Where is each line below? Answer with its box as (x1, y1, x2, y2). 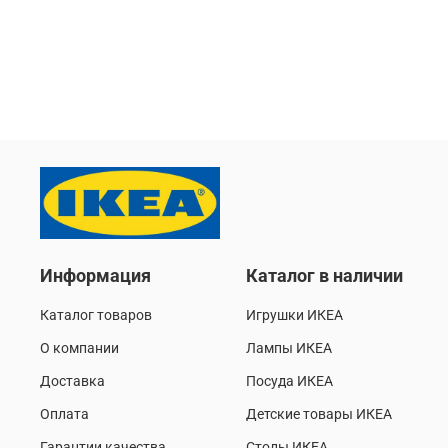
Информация (40, 266, 151, 287)
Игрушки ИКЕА (246, 307, 343, 325)
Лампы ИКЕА (246, 340, 332, 358)
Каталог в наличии (246, 266, 403, 287)
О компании (40, 340, 119, 358)
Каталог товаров (40, 307, 152, 325)
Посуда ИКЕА (246, 373, 333, 391)
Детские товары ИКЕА (246, 406, 392, 424)
